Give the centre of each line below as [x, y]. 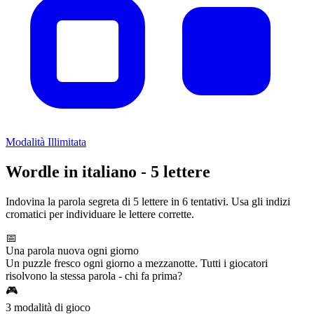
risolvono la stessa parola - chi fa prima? [94, 275]
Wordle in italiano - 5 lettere [108, 171]
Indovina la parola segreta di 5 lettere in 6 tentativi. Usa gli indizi [148, 201]
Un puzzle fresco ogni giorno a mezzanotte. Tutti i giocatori [137, 263]
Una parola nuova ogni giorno [72, 250]
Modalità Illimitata [46, 142]
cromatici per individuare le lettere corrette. [100, 214]
